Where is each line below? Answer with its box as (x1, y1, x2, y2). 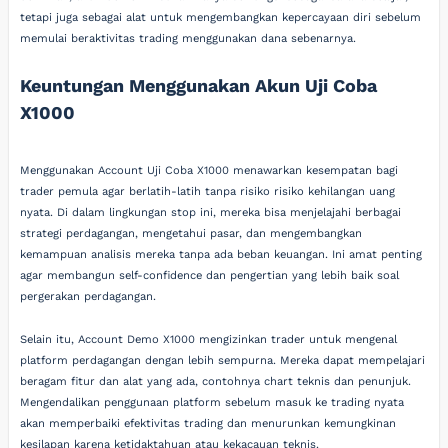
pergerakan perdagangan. (20, 289, 157, 303)
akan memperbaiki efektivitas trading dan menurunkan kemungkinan (20, 417, 397, 430)
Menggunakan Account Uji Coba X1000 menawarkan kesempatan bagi (20, 163, 399, 177)
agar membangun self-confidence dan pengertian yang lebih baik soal (20, 268, 400, 282)
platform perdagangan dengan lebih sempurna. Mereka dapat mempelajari (20, 354, 426, 367)
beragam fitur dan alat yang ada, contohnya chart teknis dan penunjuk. (20, 375, 412, 388)
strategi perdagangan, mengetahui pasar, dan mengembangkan (20, 226, 363, 240)
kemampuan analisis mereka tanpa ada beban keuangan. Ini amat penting (20, 247, 423, 261)
